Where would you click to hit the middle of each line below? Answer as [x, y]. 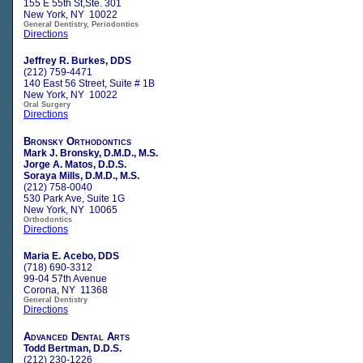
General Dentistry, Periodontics [81, 24]
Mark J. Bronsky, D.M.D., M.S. [91, 153]
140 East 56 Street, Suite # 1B [89, 83]
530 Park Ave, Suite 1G [74, 198]
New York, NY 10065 [70, 209]
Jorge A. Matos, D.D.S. [75, 164]
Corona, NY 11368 [66, 290]
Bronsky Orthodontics [77, 141]
